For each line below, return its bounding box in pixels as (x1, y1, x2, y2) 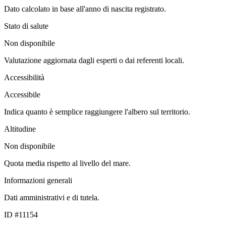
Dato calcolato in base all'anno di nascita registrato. (4, 4, 166, 13)
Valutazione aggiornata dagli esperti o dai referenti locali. (4, 55, 184, 65)
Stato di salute (4, 21, 48, 30)
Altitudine (4, 124, 36, 133)
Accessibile (4, 90, 40, 99)
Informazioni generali (4, 176, 72, 185)
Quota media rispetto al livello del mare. (4, 158, 131, 167)
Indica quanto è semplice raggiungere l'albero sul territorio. (4, 107, 190, 116)
